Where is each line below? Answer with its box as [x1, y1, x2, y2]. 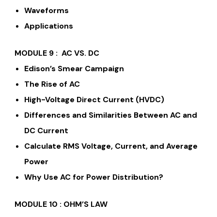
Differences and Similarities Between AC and [24, 109, 197, 120]
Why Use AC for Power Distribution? [24, 171, 163, 182]
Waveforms [24, 5, 69, 15]
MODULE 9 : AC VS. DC [15, 47, 99, 58]
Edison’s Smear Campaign [24, 63, 124, 74]
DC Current [24, 125, 68, 136]
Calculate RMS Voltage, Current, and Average [24, 140, 198, 151]
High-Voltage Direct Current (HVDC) [24, 94, 164, 105]
